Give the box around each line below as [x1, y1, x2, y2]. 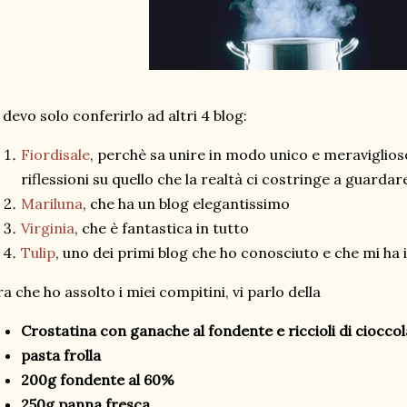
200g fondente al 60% [21, 371, 174, 389]
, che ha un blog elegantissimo [83, 194, 290, 213]
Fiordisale [21, 145, 90, 164]
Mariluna [21, 194, 83, 213]
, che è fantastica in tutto [74, 219, 249, 237]
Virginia [21, 219, 74, 237]
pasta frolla [21, 346, 101, 364]
